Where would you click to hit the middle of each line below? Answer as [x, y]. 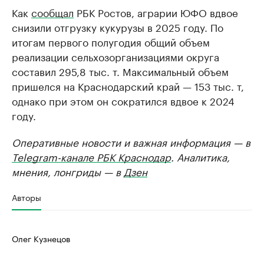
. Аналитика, [200, 156]
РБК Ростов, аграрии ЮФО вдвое [156, 12]
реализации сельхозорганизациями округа [115, 56]
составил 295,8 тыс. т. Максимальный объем [120, 71]
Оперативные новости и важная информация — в [131, 141]
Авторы [27, 197]
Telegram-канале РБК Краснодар [91, 156]
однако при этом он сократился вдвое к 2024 [123, 100]
